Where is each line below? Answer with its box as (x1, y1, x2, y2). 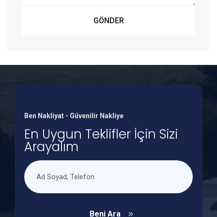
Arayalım (24, 138, 78, 156)
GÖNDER (93, 16, 124, 26)
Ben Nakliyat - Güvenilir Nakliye (24, 112, 124, 120)
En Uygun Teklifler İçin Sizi (24, 125, 178, 143)
